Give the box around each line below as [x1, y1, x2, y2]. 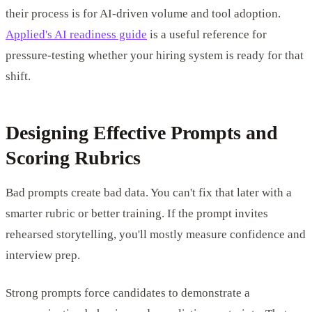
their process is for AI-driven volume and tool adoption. [6, 6, 281, 20]
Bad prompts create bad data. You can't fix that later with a [6, 185, 292, 199]
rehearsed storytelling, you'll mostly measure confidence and [6, 227, 306, 241]
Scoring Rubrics [6, 146, 141, 169]
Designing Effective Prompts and [6, 121, 278, 143]
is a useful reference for [147, 27, 267, 41]
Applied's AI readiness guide [6, 27, 147, 41]
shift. [6, 69, 31, 83]
